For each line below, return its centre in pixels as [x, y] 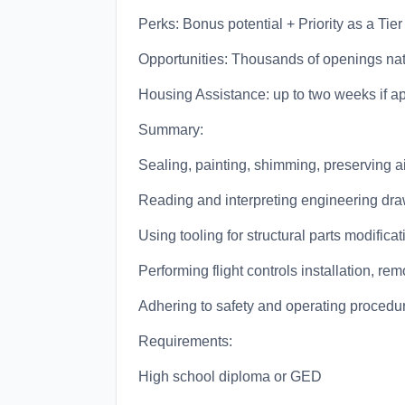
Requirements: [185, 341]
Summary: [171, 130]
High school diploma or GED [230, 377]
